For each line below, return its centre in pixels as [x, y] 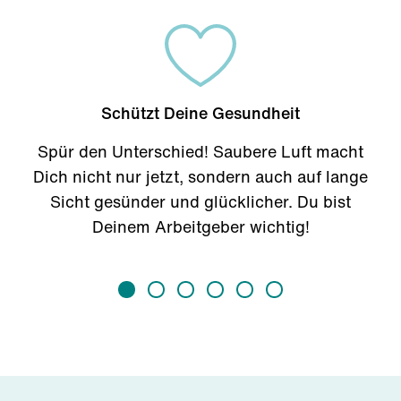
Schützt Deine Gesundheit [200, 113]
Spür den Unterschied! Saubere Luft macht [200, 151]
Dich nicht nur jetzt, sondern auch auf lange [200, 176]
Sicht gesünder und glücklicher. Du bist [200, 201]
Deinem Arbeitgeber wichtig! [200, 226]
